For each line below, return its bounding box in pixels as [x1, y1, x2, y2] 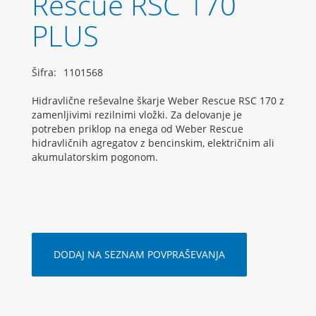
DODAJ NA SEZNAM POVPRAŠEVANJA [54, 248, 225, 262]
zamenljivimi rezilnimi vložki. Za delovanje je [32, 108, 242, 122]
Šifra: [32, 66, 56, 80]
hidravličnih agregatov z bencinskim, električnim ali [32, 136, 274, 150]
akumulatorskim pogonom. [32, 150, 158, 164]
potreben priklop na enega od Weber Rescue [32, 122, 243, 136]
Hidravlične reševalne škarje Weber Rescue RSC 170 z [32, 94, 284, 108]
